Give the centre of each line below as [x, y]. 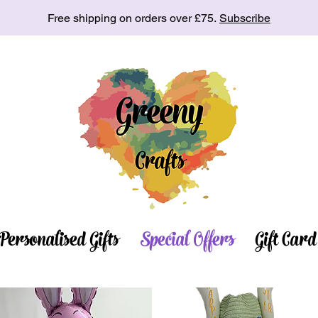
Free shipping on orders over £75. [133, 18]
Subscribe [245, 18]
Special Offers [187, 242]
